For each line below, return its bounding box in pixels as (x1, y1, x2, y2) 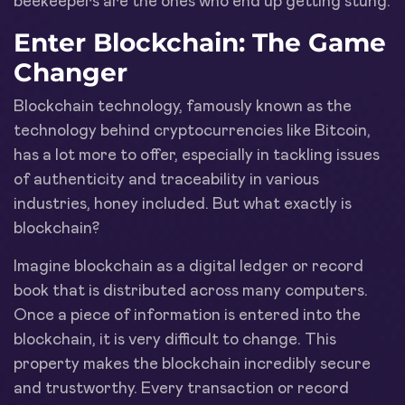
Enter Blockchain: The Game (14, 26, 386, 58)
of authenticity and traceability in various (14, 171, 319, 188)
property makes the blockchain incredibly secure (14, 355, 371, 372)
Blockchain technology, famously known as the (14, 98, 352, 115)
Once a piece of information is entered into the (14, 306, 361, 324)
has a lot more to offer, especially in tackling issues (14, 146, 380, 164)
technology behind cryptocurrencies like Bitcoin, (14, 122, 371, 139)
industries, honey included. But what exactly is (14, 195, 352, 212)
